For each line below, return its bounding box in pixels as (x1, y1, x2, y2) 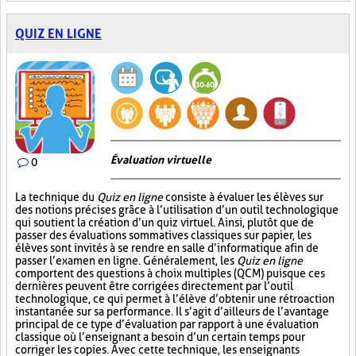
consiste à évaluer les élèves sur (163, 191, 323, 203)
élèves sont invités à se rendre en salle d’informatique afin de (15, 242, 319, 254)
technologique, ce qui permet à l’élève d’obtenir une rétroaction (15, 292, 335, 305)
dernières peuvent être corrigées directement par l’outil (15, 280, 293, 292)
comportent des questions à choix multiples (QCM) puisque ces (15, 267, 325, 280)
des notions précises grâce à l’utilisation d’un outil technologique (15, 203, 339, 216)
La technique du (15, 191, 97, 203)
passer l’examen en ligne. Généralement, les (15, 254, 237, 267)
